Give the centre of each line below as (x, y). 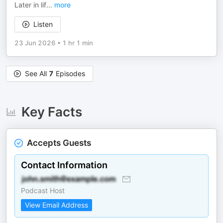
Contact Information (64, 165)
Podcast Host (43, 190)
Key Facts (52, 112)
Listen (43, 24)
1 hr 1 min (78, 43)
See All (37, 73)
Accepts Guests (59, 143)
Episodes (69, 73)
